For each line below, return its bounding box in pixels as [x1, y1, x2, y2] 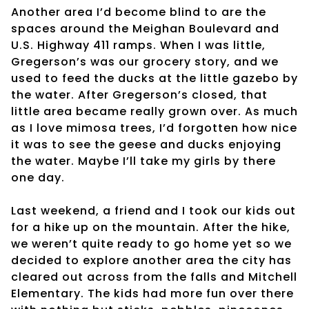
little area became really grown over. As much [11, 103, 298, 119]
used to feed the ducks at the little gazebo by [11, 70, 298, 86]
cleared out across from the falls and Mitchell [11, 268, 297, 285]
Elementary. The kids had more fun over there [11, 285, 294, 301]
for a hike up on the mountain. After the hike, [11, 219, 290, 235]
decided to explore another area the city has [11, 252, 292, 268]
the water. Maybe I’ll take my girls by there [11, 152, 276, 169]
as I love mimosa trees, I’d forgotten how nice [11, 119, 297, 136]
